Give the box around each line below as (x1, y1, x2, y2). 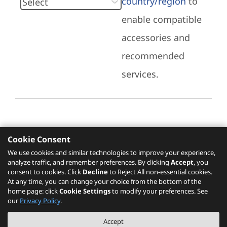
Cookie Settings (59, 186, 110, 196)
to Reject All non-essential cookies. (108, 167, 212, 176)
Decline (83, 167, 108, 176)
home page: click (8, 186, 58, 196)
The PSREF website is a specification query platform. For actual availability (3, 216, 224, 225)
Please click (25, 165, 75, 177)
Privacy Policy (20, 196, 60, 205)
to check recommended (99, 165, 201, 177)
